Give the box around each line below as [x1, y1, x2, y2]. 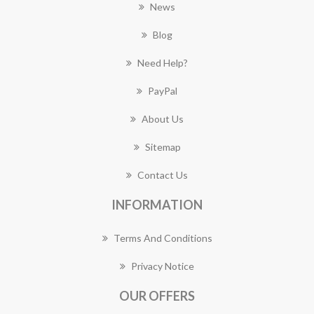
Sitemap [144, 141, 181, 153]
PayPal [148, 85, 177, 97]
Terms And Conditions [113, 232, 212, 244]
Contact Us [137, 169, 188, 181]
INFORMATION [111, 197, 203, 212]
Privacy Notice [131, 260, 194, 272]
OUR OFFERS [119, 288, 195, 303]
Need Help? [137, 57, 188, 69]
